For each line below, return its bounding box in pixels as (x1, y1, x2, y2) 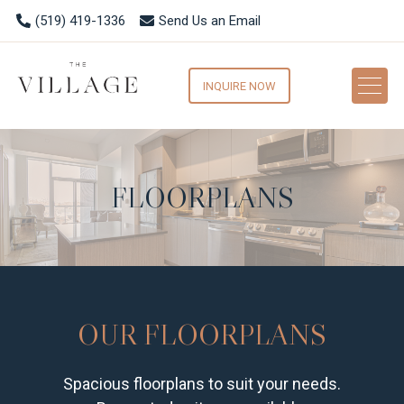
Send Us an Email (159, 13, 261, 29)
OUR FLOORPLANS (78, 316, 326, 353)
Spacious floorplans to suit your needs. (63, 373, 341, 393)
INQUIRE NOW (202, 78, 276, 93)
